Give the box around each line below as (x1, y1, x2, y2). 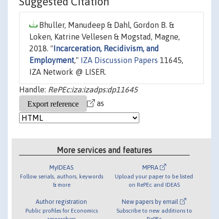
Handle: (19, 85, 48, 94)
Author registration (36, 197, 88, 205)
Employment (29, 56, 74, 65)
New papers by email (122, 197, 180, 205)
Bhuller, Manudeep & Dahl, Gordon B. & (37, 21, 174, 30)
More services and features (57, 145, 153, 154)
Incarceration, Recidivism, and (53, 44, 159, 53)
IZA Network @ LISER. (29, 67, 106, 77)
